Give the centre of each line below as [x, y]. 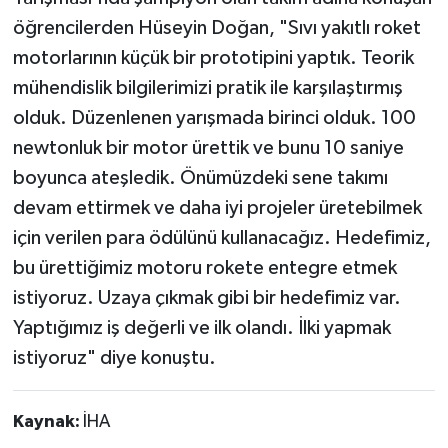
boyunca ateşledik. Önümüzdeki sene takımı [200, 177]
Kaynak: [47, 421]
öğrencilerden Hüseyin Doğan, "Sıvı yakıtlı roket [216, 27]
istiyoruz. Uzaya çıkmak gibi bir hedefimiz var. [206, 297]
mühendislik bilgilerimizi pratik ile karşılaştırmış [207, 87]
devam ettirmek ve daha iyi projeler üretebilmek [217, 207]
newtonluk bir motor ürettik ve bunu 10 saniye [208, 147]
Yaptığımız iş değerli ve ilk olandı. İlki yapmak [201, 327]
